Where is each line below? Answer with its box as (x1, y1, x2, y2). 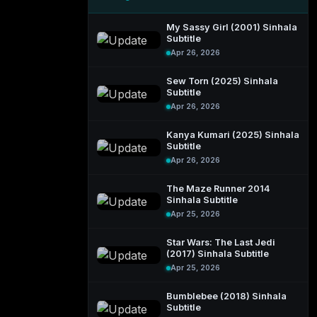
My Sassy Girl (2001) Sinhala (166, 22, 297, 33)
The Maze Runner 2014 (166, 183, 270, 194)
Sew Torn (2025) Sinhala (166, 76, 278, 86)
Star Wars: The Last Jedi (166, 237, 275, 248)
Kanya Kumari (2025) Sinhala (166, 129, 299, 140)
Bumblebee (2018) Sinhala (166, 291, 287, 301)
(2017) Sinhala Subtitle (166, 248, 269, 259)
